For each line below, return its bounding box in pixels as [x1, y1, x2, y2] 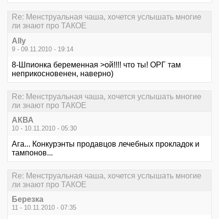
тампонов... [12, 148, 53, 157]
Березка [12, 195, 44, 204]
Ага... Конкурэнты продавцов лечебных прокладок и [12, 139, 199, 148]
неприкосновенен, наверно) [12, 69, 113, 78]
